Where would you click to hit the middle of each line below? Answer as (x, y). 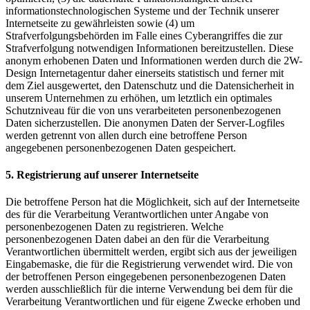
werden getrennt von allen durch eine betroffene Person (126, 135)
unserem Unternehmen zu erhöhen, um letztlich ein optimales (139, 98)
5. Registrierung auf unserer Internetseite (102, 174)
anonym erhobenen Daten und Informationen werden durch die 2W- (154, 60)
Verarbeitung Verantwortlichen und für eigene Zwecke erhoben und (153, 302)
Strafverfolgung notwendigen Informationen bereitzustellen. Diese (149, 48)
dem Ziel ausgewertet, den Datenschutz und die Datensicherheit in (150, 85)
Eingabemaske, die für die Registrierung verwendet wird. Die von (149, 264)
